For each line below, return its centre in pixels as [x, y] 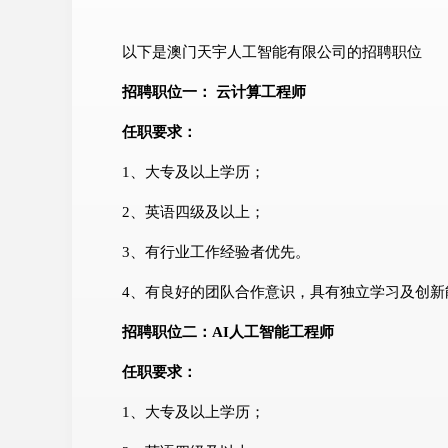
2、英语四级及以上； [193, 211]
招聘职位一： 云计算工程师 [214, 91]
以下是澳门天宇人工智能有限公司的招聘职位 [272, 51]
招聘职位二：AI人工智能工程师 [228, 331]
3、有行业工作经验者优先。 [216, 251]
